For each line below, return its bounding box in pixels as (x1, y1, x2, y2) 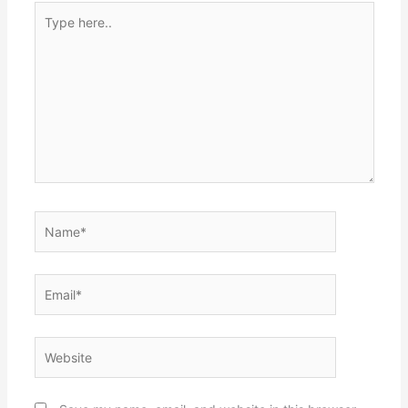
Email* (33, 275, 71, 291)
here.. (33, 23, 67, 39)
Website (33, 338, 81, 354)
